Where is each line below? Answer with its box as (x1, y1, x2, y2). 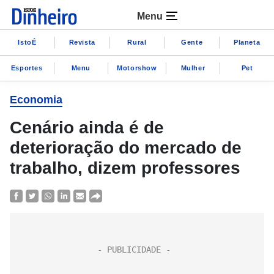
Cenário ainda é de (10, 118, 164, 137)
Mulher (180, 64, 206, 72)
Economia (10, 94, 62, 106)
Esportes (10, 64, 43, 72)
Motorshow (117, 64, 157, 72)
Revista (68, 38, 95, 46)
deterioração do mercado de (10, 138, 242, 157)
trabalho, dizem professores (10, 158, 240, 177)
